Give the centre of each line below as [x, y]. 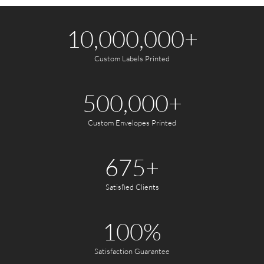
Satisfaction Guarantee [132, 251]
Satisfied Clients [132, 187]
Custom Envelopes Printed [132, 122]
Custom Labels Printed [132, 58]
